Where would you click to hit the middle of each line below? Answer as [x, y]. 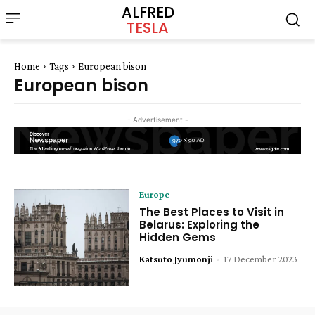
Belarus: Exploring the [200, 224]
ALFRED [148, 12]
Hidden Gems [178, 237]
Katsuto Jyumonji [176, 258]
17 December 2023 [261, 258]
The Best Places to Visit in [212, 212]
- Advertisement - [157, 120]
